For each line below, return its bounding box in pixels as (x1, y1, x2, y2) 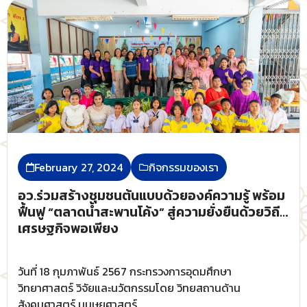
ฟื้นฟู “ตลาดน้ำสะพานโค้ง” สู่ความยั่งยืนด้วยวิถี (18, 202, 280, 223)
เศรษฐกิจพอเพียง (18, 219, 119, 239)
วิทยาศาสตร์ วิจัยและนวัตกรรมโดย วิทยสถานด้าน (18, 280, 241, 297)
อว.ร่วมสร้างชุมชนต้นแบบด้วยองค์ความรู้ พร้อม (18, 186, 285, 206)
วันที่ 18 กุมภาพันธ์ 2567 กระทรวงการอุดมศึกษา (18, 263, 232, 280)
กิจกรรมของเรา (149, 159, 219, 176)
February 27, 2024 (34, 159, 123, 176)
